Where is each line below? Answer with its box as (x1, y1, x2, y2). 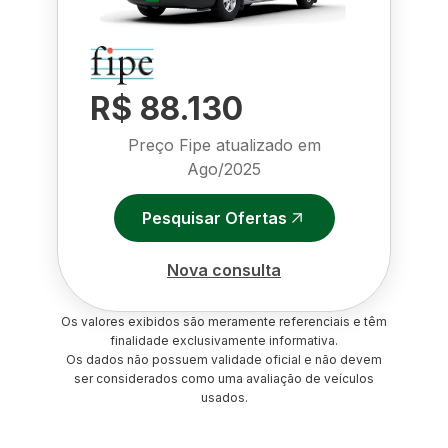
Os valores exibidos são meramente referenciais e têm (61, 314, 387, 329)
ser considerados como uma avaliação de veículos (74, 371, 374, 386)
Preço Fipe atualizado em (127, 135, 321, 155)
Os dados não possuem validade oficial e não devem (66, 352, 382, 367)
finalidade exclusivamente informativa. (110, 333, 338, 348)
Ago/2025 (187, 159, 261, 179)
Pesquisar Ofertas (141, 207, 287, 228)
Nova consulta (167, 259, 281, 280)
